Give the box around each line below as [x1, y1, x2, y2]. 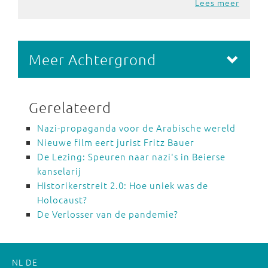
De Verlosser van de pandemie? [37, 207, 178, 220]
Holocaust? [37, 193, 87, 206]
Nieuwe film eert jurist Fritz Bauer [37, 135, 194, 148]
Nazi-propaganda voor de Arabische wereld [37, 121, 236, 134]
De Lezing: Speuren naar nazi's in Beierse [37, 150, 226, 163]
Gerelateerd [29, 98, 111, 116]
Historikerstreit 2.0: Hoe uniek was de [37, 178, 208, 191]
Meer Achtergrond [29, 50, 156, 68]
